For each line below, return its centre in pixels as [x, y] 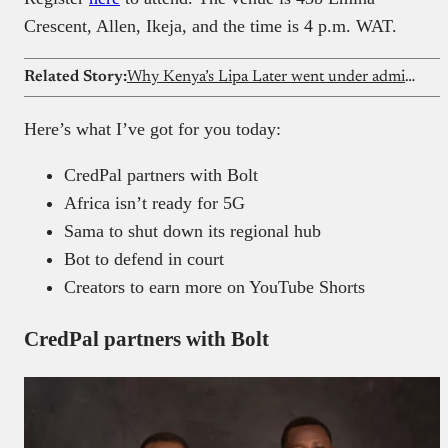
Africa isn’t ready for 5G [154, 203]
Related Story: [75, 77]
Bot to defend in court [144, 259]
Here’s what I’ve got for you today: [155, 129]
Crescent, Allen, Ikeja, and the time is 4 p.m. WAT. [213, 26]
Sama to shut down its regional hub [192, 231]
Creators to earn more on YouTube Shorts [214, 287]
